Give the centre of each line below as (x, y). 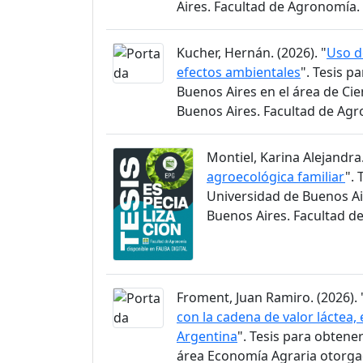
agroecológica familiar (276, 176)
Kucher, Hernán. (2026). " (252, 52)
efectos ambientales (239, 72)
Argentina (207, 337)
